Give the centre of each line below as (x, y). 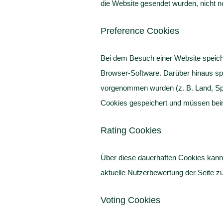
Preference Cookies (140, 31)
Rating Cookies (131, 131)
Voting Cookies (130, 200)
